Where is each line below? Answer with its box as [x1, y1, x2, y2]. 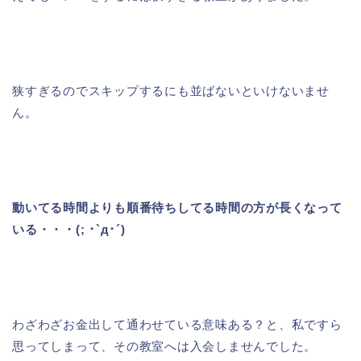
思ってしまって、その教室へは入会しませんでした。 [12, 338, 317, 353]
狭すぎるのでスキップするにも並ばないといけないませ [12, 83, 330, 98]
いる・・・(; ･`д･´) [12, 222, 126, 236]
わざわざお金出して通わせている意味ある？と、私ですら [12, 317, 342, 331]
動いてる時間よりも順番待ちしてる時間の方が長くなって [12, 200, 342, 214]
